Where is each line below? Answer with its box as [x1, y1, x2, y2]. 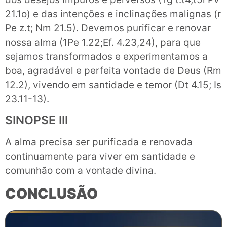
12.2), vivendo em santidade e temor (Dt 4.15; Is [5, 79, 221, 91]
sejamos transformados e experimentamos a [5, 51, 208, 63]
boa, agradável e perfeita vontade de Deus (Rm [5, 65, 221, 77]
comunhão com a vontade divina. [5, 165, 156, 177]
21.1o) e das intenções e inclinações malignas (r [5, 8, 221, 20]
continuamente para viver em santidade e [5, 150, 195, 163]
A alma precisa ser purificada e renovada [5, 136, 193, 148]
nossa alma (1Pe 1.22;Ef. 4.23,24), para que [5, 36, 201, 49]
